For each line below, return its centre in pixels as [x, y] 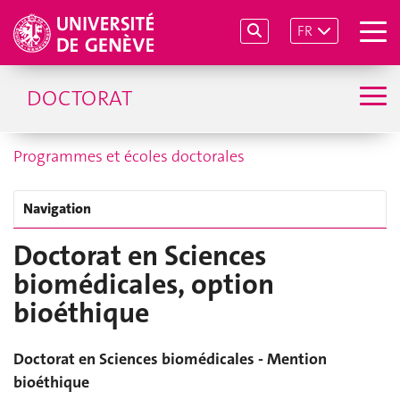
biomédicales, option [144, 284]
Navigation [57, 208]
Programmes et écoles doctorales [129, 156]
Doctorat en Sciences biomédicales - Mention [170, 359]
